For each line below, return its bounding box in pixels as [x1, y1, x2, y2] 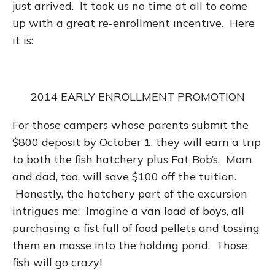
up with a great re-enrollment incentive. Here [12, 16, 255, 30]
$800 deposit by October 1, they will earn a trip [12, 135, 261, 149]
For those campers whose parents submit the [12, 118, 249, 132]
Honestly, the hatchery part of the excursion [12, 187, 247, 201]
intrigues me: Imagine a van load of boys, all [12, 204, 244, 218]
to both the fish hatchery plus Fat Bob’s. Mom [12, 152, 252, 166]
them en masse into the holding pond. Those [12, 238, 247, 252]
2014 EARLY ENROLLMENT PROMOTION [30, 90, 245, 104]
